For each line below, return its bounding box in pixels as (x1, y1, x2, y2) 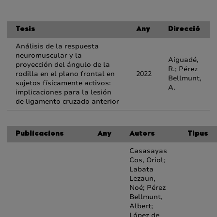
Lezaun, (129, 174, 155, 183)
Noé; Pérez (129, 183, 166, 192)
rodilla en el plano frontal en (15, 69, 115, 78)
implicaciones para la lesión (15, 88, 111, 97)
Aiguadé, (168, 55, 199, 64)
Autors (129, 131, 155, 138)
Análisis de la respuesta (15, 42, 99, 51)
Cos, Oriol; (129, 155, 165, 165)
